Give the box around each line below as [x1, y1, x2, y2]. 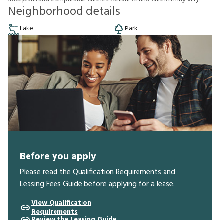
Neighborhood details [8, 2, 120, 21]
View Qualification [31, 197, 91, 209]
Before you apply [20, 148, 96, 165]
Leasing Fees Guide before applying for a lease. [20, 177, 175, 191]
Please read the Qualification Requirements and [20, 165, 175, 179]
